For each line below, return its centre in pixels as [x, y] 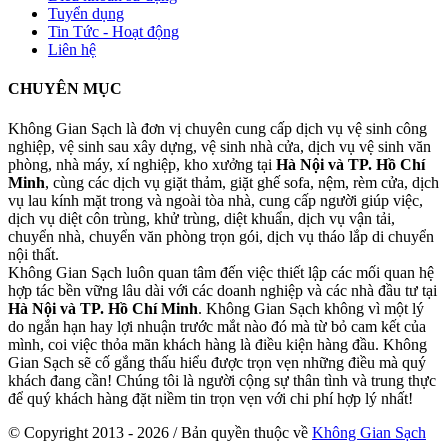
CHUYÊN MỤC [65, 89]
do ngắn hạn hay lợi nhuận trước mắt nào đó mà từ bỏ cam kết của [217, 326]
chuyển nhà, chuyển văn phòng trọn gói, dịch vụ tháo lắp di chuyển [221, 236]
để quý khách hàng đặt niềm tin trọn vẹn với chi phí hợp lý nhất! [210, 398]
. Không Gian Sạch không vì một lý [311, 308]
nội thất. [33, 254]
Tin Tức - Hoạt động [113, 32]
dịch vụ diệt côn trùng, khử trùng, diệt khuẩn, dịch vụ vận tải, [201, 218]
